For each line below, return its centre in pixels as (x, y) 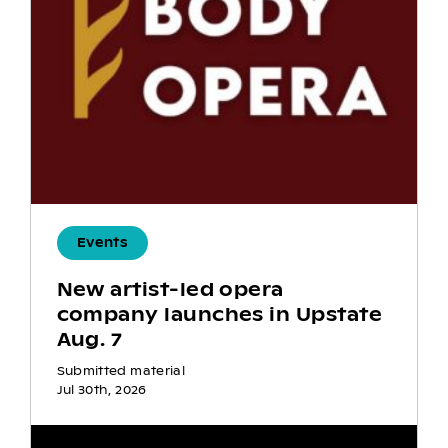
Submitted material (121, 371)
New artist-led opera (170, 290)
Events (102, 243)
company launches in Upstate (219, 315)
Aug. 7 (89, 340)
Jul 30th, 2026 (101, 390)
